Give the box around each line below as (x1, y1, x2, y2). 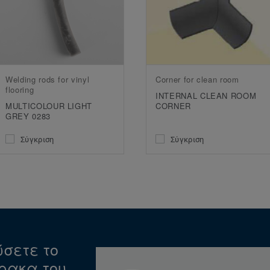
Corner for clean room (155, 74, 239, 86)
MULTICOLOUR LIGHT (5, 100, 93, 112)
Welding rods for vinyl (5, 74, 90, 86)
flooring (5, 84, 34, 96)
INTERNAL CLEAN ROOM (155, 90, 257, 102)
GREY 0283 (5, 110, 51, 122)
